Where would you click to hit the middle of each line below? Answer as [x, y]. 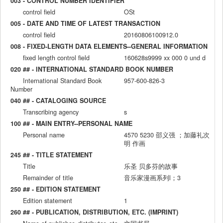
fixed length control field [56, 58]
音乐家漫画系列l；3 [152, 178]
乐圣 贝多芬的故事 [151, 167]
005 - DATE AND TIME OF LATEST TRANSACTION [85, 24]
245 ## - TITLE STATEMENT [52, 155]
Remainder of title [48, 178]
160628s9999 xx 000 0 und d [165, 58]
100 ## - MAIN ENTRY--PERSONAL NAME [71, 124]
